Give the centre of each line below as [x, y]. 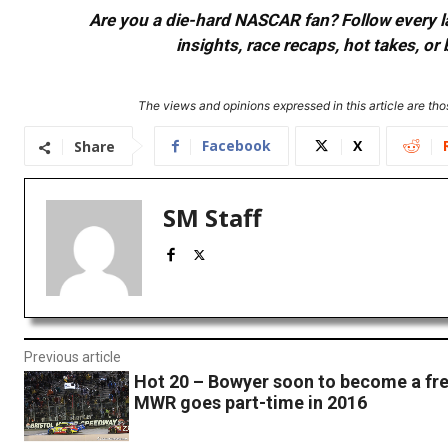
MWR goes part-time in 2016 [250, 403]
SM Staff [212, 218]
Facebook [236, 146]
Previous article [72, 357]
